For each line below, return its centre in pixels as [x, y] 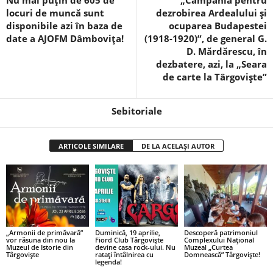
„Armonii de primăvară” [44, 232]
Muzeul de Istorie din [40, 247]
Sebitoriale [136, 111]
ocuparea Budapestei [218, 25]
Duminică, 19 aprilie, [127, 232]
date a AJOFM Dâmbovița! [65, 38]
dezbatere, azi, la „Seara [211, 64]
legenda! [108, 261]
